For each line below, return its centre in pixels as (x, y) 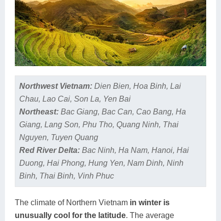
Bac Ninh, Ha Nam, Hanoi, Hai (135, 150)
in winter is (150, 202)
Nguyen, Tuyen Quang (58, 137)
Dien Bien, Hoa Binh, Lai (137, 86)
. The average (150, 215)
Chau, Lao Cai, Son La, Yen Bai (75, 99)
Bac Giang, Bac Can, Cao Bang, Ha (123, 111)
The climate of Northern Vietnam (72, 202)
